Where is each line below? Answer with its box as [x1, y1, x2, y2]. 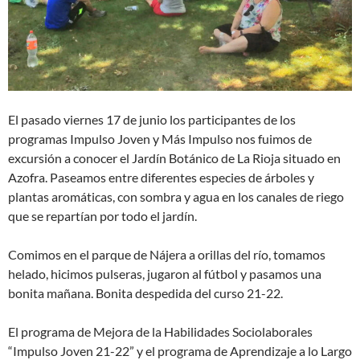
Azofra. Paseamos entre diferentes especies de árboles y [8, 170, 314, 186]
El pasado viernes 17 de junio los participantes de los [8, 112, 296, 128]
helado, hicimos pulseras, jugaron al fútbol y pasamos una [8, 266, 321, 282]
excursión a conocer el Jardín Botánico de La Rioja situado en [8, 150, 341, 166]
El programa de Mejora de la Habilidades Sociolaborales [8, 324, 313, 340]
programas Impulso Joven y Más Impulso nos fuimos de [8, 131, 312, 147]
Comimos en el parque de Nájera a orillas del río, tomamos [8, 247, 325, 263]
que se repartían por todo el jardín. [8, 208, 197, 224]
